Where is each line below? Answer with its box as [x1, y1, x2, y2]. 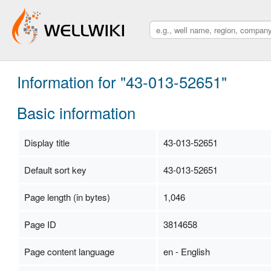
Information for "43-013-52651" [16, 71, 227, 93]
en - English [163, 244, 210, 258]
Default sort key [24, 163, 87, 176]
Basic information [16, 101, 135, 123]
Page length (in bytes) [24, 190, 110, 203]
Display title [24, 135, 70, 149]
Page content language [24, 244, 114, 258]
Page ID [24, 217, 56, 230]
